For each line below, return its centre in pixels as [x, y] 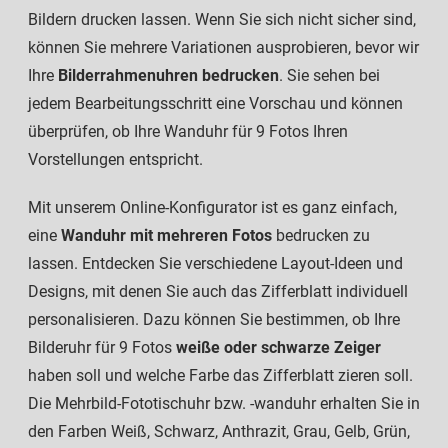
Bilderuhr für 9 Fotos [102, 348]
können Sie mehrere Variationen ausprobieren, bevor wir [223, 48]
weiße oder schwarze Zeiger [278, 348]
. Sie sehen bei [329, 76]
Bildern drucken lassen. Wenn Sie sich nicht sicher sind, [222, 20]
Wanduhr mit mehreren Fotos [168, 236]
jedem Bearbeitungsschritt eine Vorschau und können [215, 104]
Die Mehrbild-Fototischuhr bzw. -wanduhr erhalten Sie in [224, 404]
